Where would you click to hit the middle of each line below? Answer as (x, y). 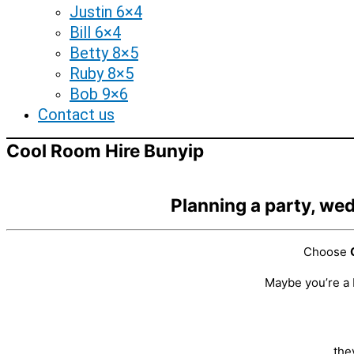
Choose (326, 252)
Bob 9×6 (99, 94)
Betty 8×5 (104, 53)
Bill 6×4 (95, 32)
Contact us (76, 115)
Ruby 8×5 (102, 73)
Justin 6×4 (106, 12)
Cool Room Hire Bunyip (105, 151)
